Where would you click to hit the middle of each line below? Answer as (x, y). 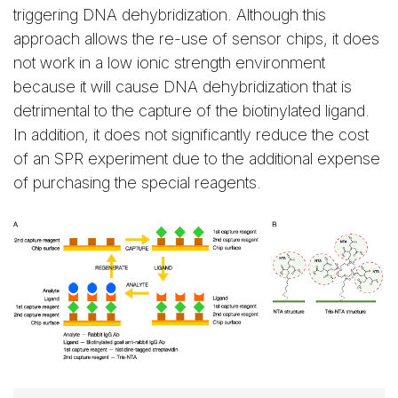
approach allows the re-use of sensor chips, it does (196, 38)
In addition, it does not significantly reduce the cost (191, 134)
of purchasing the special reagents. (137, 182)
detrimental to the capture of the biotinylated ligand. (191, 110)
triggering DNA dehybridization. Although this (170, 14)
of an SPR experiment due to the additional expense (197, 158)
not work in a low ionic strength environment (169, 62)
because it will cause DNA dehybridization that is (183, 86)
